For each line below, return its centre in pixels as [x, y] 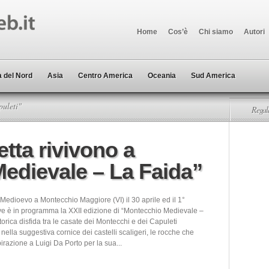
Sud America [213, 76]
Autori [254, 32]
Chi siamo [216, 32]
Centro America [105, 76]
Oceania [162, 76]
